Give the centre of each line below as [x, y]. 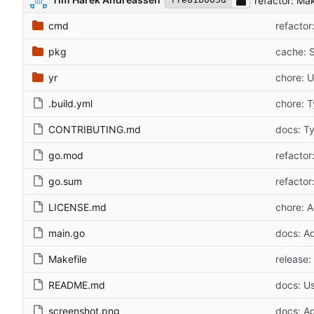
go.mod [66, 156]
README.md [77, 285]
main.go [67, 233]
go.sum [65, 182]
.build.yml [70, 104]
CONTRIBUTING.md [95, 130]
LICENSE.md [77, 207]
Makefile [68, 259]
